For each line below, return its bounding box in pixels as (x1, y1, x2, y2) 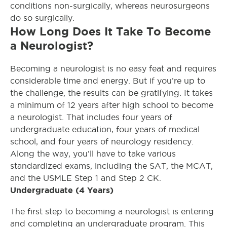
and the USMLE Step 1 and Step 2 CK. (10, 174, 161, 182)
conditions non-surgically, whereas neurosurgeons (10, 2, 210, 10)
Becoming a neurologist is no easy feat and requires (10, 64, 216, 73)
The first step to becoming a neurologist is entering (10, 207, 214, 216)
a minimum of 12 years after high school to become (10, 101, 213, 109)
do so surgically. (10, 14, 74, 22)
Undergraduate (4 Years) (10, 185, 113, 195)
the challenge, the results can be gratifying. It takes (10, 89, 213, 97)
